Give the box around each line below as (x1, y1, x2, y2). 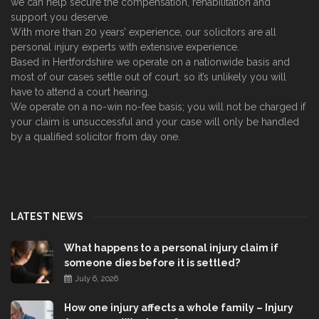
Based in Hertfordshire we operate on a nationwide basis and (11, 56, 290, 68)
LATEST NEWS (11, 211, 83, 222)
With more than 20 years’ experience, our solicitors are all (11, 26, 276, 38)
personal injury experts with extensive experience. (11, 41, 239, 53)
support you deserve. (11, 11, 110, 23)
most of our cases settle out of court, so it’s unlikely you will (11, 71, 286, 83)
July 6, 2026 (73, 273, 118, 283)
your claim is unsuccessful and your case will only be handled (11, 116, 299, 127)
